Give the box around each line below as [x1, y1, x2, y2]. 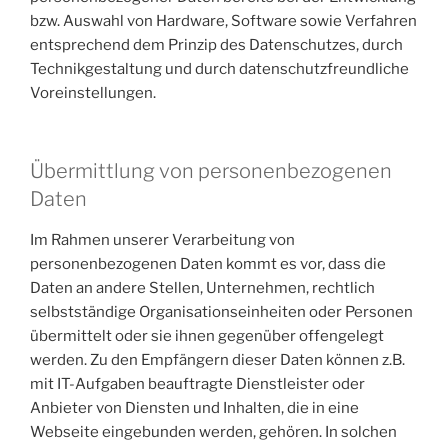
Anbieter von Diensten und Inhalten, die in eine [30, 399, 359, 417]
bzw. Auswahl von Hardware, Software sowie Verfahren [30, 11, 417, 30]
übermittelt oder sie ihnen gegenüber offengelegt [30, 327, 384, 345]
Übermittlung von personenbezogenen [30, 159, 392, 183]
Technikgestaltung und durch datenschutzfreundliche [30, 59, 409, 78]
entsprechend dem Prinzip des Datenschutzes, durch [30, 35, 403, 54]
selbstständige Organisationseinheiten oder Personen [30, 303, 413, 321]
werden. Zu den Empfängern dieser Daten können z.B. [30, 351, 405, 369]
